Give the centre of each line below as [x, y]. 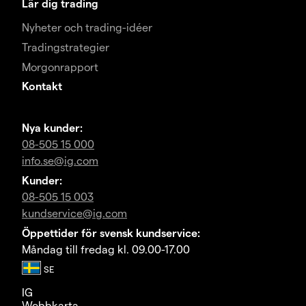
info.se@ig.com [60, 161]
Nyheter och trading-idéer [87, 27]
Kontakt [42, 86]
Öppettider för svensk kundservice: [111, 233]
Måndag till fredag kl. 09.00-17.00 [106, 249]
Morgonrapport [60, 67]
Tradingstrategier [66, 47]
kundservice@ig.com [74, 213]
